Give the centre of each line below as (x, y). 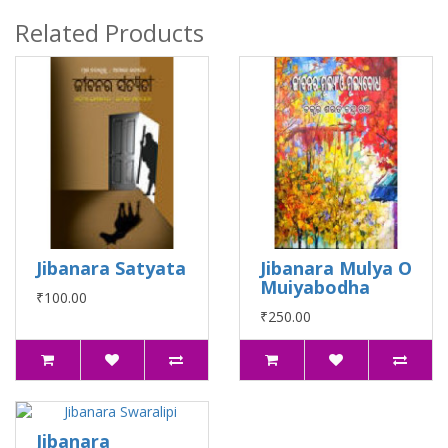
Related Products (109, 32)
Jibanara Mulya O (336, 268)
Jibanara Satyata (111, 268)
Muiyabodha (315, 287)
